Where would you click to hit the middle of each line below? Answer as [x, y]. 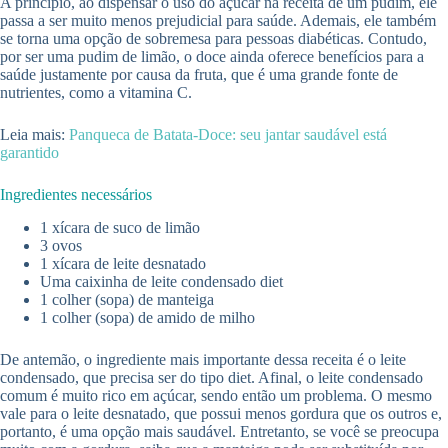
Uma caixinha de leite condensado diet [161, 282]
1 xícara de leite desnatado [123, 264]
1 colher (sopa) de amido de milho [147, 318]
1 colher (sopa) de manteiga [127, 300]
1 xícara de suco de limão [120, 228]
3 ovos [61, 246]
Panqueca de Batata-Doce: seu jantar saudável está [228, 135]
